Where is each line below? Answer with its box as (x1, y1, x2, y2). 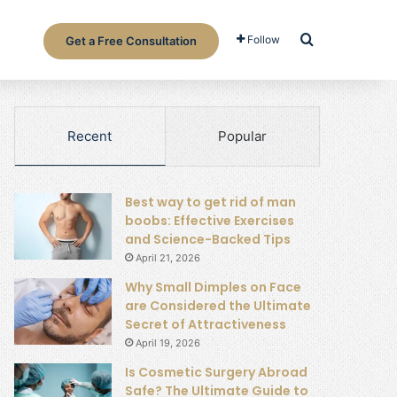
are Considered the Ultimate (125, 297, 311, 315)
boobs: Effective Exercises (125, 212, 294, 230)
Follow (247, 33, 280, 46)
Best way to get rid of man (125, 193, 296, 211)
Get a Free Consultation (66, 33, 197, 48)
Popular (217, 128, 267, 144)
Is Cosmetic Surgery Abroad (125, 363, 307, 381)
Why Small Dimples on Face (125, 278, 301, 296)
